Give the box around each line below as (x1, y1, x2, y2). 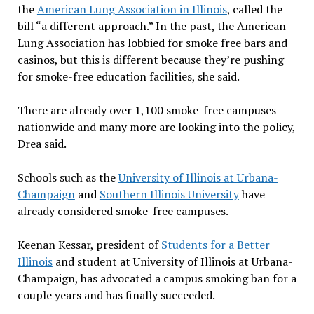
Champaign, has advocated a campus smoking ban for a (17, 271, 296, 287)
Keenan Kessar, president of (17, 237, 161, 253)
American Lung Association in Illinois (36, 1, 227, 18)
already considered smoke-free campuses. (17, 203, 228, 219)
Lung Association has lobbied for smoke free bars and (17, 35, 287, 51)
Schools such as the (17, 170, 118, 186)
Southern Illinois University (99, 186, 239, 203)
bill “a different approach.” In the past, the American (17, 18, 286, 34)
